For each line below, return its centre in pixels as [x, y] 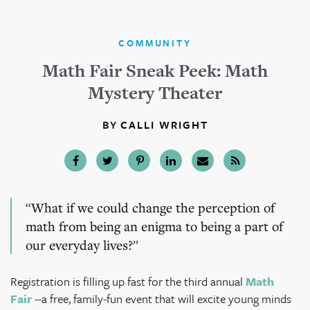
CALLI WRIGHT [164, 125]
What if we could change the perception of [153, 208]
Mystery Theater [155, 93]
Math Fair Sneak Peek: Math [155, 71]
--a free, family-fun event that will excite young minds [162, 299]
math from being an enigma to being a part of [154, 226]
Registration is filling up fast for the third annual [128, 282]
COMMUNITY [155, 43]
